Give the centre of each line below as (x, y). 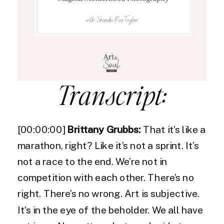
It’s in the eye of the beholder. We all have (110, 210)
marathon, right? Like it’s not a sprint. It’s (108, 146)
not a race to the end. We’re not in (92, 162)
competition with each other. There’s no (106, 178)
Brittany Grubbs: (104, 130)
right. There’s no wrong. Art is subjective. (108, 194)
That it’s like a (173, 130)
